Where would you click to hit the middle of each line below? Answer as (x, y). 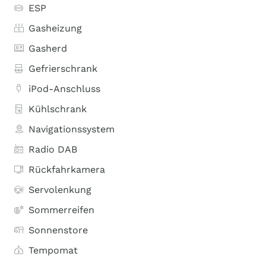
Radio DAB (53, 149)
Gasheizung (55, 28)
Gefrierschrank (63, 69)
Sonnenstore (58, 230)
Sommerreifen (61, 210)
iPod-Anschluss (64, 89)
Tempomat (53, 250)
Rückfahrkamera (67, 170)
